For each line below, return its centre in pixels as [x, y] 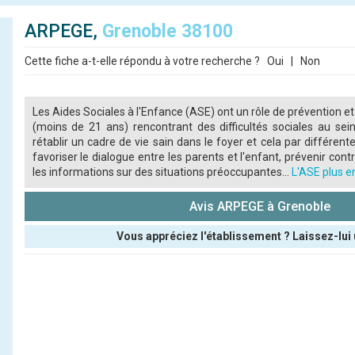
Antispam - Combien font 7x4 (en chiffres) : [136, 339]
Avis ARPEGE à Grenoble [260, 206]
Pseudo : [48, 255]
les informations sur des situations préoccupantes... [162, 172]
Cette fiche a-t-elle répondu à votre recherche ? [143, 61]
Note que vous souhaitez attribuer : [116, 304]
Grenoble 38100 [167, 31]
